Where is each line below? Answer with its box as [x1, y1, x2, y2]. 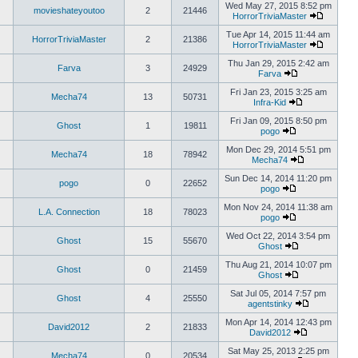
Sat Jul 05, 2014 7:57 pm [230, 288, 326, 298]
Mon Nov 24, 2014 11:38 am [224, 202, 332, 212]
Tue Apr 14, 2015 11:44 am [226, 30, 330, 39]
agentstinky [247, 299, 292, 308]
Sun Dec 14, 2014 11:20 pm [225, 173, 332, 183]
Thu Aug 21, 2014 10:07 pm [225, 260, 332, 269]
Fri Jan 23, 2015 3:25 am [229, 87, 327, 97]
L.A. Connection [38, 207, 100, 217]
